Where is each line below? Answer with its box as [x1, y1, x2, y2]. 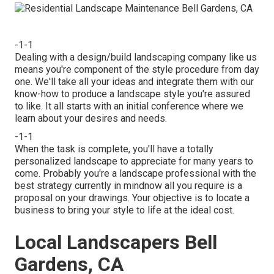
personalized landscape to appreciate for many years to [15, 155, 253, 167]
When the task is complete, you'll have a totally [15, 143, 213, 155]
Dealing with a [15, 51, 77, 63]
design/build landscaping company [77, 51, 226, 63]
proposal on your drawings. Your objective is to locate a [15, 191, 250, 204]
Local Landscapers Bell [15, 230, 217, 254]
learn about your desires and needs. [15, 112, 167, 124]
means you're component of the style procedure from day [15, 63, 259, 75]
